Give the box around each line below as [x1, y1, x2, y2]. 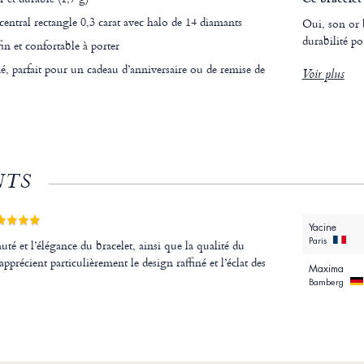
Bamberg [308, 276, 346, 288]
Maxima [308, 262, 344, 276]
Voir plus [301, 65, 344, 87]
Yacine [308, 221, 336, 235]
